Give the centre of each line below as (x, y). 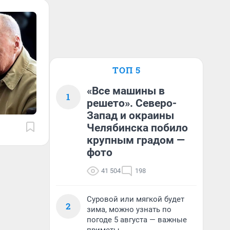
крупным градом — (136, 140)
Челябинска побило (137, 128)
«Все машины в (126, 91)
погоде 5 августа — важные (137, 220)
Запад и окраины (130, 116)
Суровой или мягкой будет (136, 199)
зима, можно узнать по (129, 209)
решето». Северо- (132, 103)
